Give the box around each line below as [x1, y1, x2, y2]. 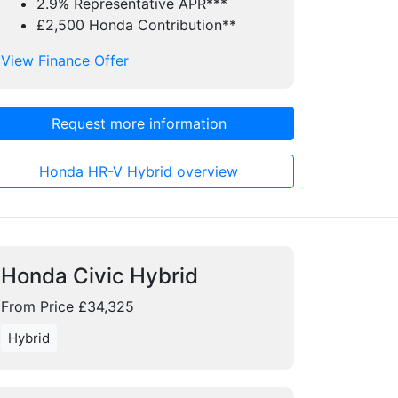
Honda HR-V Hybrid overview [39, 163, 238, 180]
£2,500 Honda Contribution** [36, 16, 236, 34]
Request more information [51, 115, 227, 132]
